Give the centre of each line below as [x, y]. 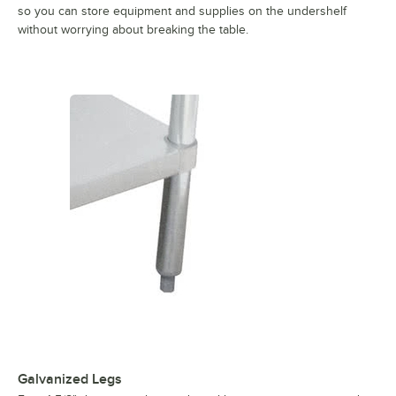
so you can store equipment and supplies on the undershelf [182, 11]
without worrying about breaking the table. [133, 29]
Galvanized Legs [70, 379]
